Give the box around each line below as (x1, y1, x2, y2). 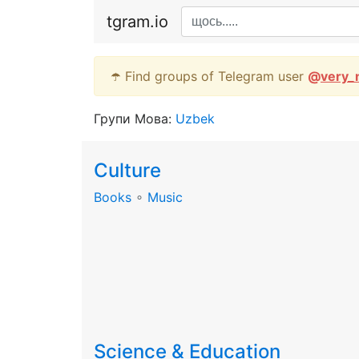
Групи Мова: (94, 111, 175, 127)
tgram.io (107, 12, 168, 31)
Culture (94, 159, 161, 182)
